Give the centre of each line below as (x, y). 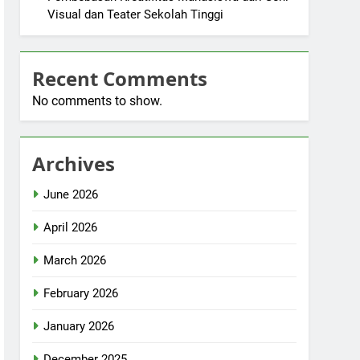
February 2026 (81, 293)
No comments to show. (98, 101)
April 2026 (71, 227)
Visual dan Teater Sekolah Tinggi (136, 14)
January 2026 (79, 326)
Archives (74, 164)
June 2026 (71, 194)
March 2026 (75, 260)
